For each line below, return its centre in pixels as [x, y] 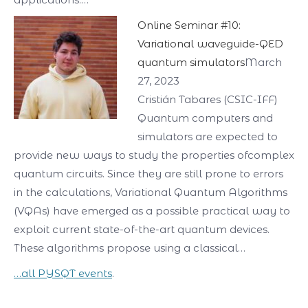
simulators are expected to [208, 136]
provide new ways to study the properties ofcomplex [154, 155]
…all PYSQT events [63, 273]
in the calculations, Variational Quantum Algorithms [151, 192]
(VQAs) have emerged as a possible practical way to [152, 211]
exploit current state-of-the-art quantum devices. [142, 229]
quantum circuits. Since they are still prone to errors [148, 174]
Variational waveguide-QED [210, 44]
